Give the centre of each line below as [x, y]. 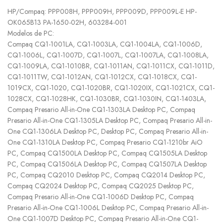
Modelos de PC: [31, 33]
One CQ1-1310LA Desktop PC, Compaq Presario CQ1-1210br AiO [105, 142]
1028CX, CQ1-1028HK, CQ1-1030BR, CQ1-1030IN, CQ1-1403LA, [107, 99]
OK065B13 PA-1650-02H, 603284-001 [67, 23]
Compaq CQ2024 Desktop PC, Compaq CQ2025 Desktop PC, [101, 186]
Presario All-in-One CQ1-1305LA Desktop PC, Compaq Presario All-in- [110, 121]
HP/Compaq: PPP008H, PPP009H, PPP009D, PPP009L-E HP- [102, 12]
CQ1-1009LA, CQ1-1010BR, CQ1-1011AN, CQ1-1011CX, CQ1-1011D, [111, 66]
